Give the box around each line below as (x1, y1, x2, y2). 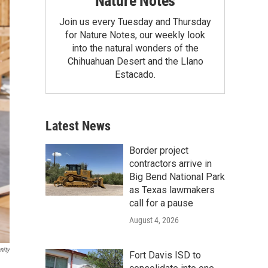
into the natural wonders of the (72, 42, 199, 54)
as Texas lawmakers (129, 184, 215, 196)
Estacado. (115, 68, 156, 80)
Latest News (45, 118, 111, 133)
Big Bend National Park (129, 170, 225, 182)
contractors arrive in (129, 157, 212, 169)
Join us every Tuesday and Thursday (59, 16, 211, 28)
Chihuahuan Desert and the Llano (67, 55, 203, 67)
